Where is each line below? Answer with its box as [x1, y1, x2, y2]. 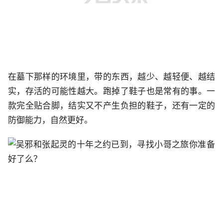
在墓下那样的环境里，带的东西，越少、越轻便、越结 [8, 72, 215, 82]
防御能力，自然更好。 [8, 115, 93, 125]
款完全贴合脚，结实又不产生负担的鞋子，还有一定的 [8, 101, 215, 111]
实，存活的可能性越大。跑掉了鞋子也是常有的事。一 [8, 86, 215, 97]
